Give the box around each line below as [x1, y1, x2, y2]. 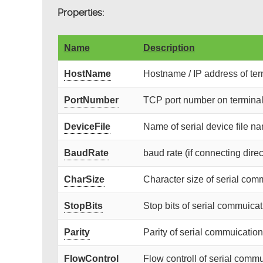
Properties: [57, 6, 104, 18]
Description [143, 42, 195, 53]
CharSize [63, 174, 104, 184]
